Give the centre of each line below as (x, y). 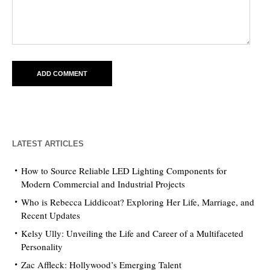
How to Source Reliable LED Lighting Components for (124, 170)
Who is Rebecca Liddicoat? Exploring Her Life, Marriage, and (138, 202)
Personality (42, 246)
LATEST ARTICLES (48, 143)
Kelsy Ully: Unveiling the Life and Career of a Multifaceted (132, 233)
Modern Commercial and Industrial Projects (103, 184)
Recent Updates (51, 215)
